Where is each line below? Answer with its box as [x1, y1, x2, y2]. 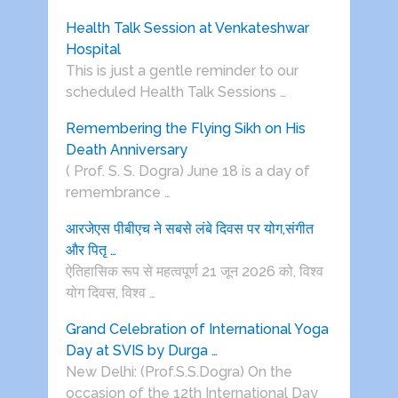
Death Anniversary [65, 141, 187, 159]
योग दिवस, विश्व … [65, 284, 155, 302]
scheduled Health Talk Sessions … [65, 84, 286, 101]
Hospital [65, 41, 121, 59]
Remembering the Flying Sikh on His [65, 120, 306, 138]
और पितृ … [65, 242, 116, 259]
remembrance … [65, 184, 171, 202]
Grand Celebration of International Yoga [65, 321, 329, 338]
